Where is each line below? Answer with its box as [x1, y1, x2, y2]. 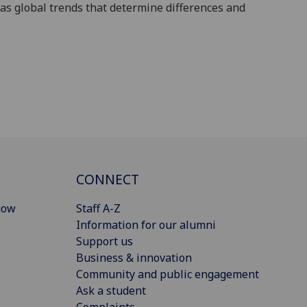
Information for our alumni [76, 217, 216, 232]
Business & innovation [76, 249, 192, 265]
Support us [76, 233, 133, 249]
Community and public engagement [76, 266, 259, 282]
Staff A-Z [76, 200, 121, 216]
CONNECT [76, 169, 139, 188]
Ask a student [76, 282, 146, 298]
